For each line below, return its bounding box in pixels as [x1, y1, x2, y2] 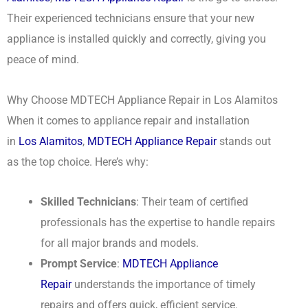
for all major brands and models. [41, 236, 199, 250]
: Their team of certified [136, 195, 249, 209]
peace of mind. [7, 53, 79, 67]
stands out [217, 134, 271, 148]
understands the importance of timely [74, 278, 256, 291]
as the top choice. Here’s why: [7, 155, 148, 168]
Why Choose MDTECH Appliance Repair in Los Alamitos [7, 93, 278, 107]
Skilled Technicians [41, 195, 137, 209]
